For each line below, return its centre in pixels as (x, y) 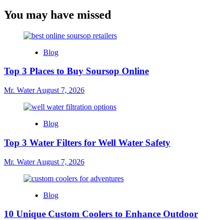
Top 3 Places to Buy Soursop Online (76, 71)
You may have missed (57, 14)
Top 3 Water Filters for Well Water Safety (87, 142)
